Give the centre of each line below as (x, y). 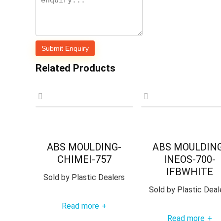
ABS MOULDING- (84, 147)
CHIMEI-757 (84, 159)
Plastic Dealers (97, 177)
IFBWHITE (190, 171)
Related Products (75, 68)
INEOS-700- (190, 159)
